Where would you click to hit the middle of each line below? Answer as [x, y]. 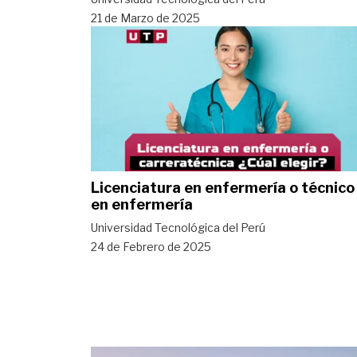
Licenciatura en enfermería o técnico [223, 187]
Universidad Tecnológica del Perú [178, 227]
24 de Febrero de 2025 [151, 246]
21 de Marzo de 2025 [145, 18]
